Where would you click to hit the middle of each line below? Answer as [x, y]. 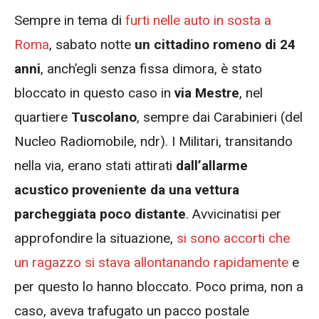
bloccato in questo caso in [94, 93]
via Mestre [207, 93]
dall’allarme [210, 165]
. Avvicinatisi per [234, 214]
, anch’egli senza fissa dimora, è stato [151, 68]
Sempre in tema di [70, 20]
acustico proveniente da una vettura [127, 189]
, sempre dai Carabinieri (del [220, 117]
